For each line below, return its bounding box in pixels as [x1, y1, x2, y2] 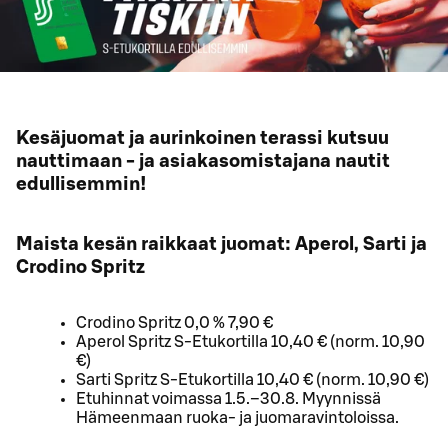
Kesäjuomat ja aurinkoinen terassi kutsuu [16, 128, 389, 148]
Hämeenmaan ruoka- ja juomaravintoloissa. [76, 410, 399, 427]
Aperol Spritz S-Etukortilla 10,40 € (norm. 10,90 [76, 334, 425, 351]
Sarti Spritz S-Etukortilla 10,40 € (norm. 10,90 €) [76, 372, 429, 389]
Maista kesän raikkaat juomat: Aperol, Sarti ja [16, 235, 427, 255]
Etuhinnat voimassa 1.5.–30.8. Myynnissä [76, 391, 381, 408]
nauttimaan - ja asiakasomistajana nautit [16, 151, 390, 171]
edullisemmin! [16, 174, 147, 194]
